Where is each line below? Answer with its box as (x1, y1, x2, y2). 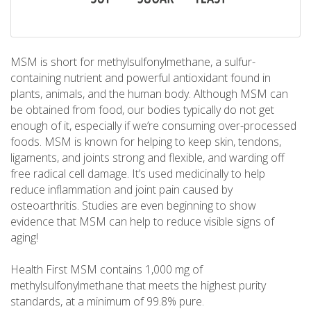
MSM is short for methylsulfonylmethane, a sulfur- (10, 54, 255, 70)
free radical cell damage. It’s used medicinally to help (10, 166, 265, 182)
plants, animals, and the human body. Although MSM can (10, 86, 288, 102)
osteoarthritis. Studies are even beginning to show (10, 198, 256, 214)
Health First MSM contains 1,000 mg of (10, 262, 203, 278)
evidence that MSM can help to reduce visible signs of (10, 214, 274, 230)
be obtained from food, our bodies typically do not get (10, 102, 274, 118)
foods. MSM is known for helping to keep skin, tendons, (10, 134, 281, 150)
